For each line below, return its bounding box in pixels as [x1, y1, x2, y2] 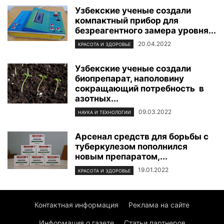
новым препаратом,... [75, 151, 167, 162]
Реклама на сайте [128, 200, 189, 209]
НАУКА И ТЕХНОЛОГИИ [78, 109, 131, 115]
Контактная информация [34, 200, 118, 209]
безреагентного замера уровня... [75, 25, 216, 35]
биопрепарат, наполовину [75, 73, 184, 84]
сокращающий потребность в [75, 83, 204, 94]
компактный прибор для [75, 15, 178, 25]
